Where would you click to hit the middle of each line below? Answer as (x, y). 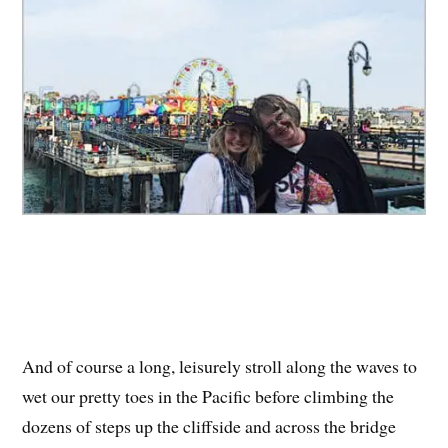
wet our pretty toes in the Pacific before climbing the (208, 396)
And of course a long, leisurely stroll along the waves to (220, 366)
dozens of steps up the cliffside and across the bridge (209, 426)
